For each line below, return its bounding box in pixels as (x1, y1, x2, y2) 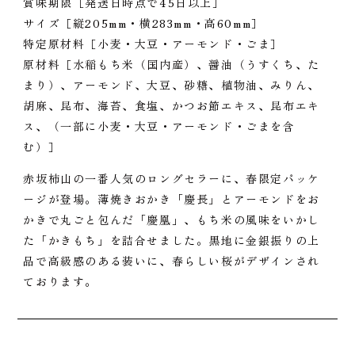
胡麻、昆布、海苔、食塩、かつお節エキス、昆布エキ (23, 97, 320, 114)
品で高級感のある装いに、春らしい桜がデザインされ (23, 253, 320, 269)
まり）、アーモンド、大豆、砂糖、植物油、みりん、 (23, 77, 320, 94)
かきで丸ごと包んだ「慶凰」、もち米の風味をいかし (23, 212, 320, 228)
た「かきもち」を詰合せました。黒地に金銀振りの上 (23, 232, 320, 249)
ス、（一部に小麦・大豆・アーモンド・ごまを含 (23, 118, 296, 135)
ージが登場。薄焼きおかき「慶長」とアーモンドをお (23, 191, 320, 208)
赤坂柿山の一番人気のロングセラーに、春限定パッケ (23, 170, 320, 187)
